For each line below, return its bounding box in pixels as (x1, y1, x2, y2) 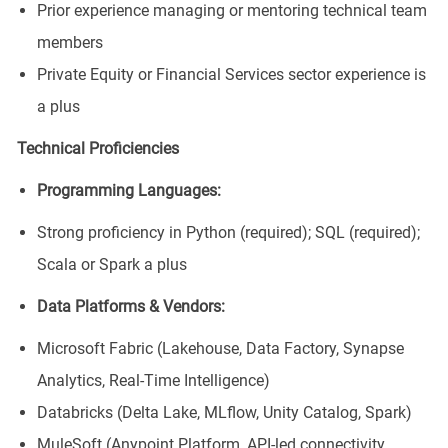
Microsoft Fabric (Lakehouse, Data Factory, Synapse (36, 338, 404, 358)
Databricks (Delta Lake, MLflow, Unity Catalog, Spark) (36, 402, 412, 422)
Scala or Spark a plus (36, 254, 187, 274)
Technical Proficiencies (16, 138, 179, 158)
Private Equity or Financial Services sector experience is (36, 64, 426, 84)
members (36, 32, 103, 52)
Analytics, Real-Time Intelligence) (36, 370, 270, 390)
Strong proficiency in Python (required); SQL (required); (36, 222, 420, 242)
